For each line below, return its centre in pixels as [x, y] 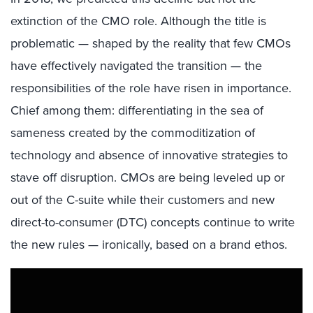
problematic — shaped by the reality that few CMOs [151, 43]
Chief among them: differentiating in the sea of [137, 110]
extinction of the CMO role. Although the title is [138, 21]
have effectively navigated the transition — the [136, 66]
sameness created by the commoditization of [133, 133]
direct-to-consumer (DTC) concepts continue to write [153, 222]
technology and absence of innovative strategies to [149, 155]
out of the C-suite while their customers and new [143, 200]
